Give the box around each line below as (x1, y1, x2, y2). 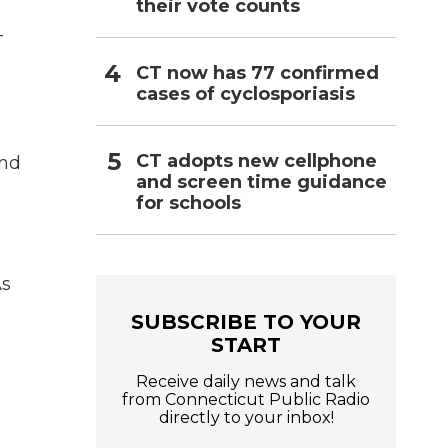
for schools (136, 191, 241, 214)
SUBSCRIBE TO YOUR (131, 309, 361, 334)
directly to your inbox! (158, 407, 334, 427)
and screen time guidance (136, 170, 387, 193)
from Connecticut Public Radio (122, 389, 370, 409)
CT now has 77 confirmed (136, 61, 379, 84)
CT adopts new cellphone (136, 149, 377, 172)
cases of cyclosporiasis (136, 82, 355, 105)
